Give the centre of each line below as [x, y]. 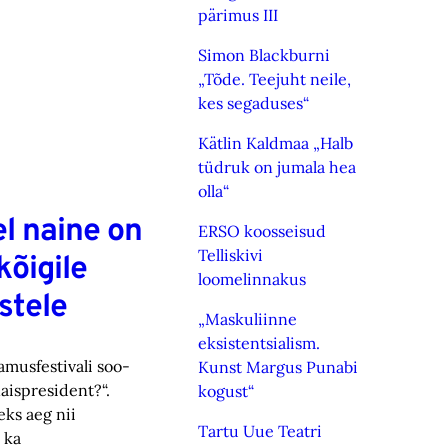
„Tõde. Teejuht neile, [275, 79]
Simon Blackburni [264, 55]
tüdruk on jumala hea [277, 167]
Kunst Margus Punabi [278, 367]
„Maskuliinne [248, 319]
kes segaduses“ [254, 103]
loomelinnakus [252, 279]
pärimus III [238, 15]
